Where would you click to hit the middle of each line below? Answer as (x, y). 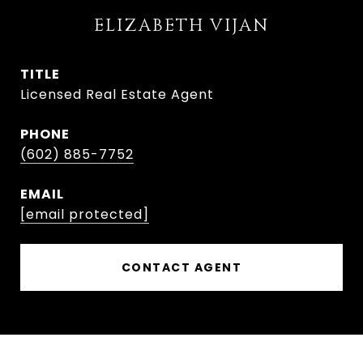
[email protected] (85, 214)
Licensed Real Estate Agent (117, 94)
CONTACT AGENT (181, 267)
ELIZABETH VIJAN (181, 26)
